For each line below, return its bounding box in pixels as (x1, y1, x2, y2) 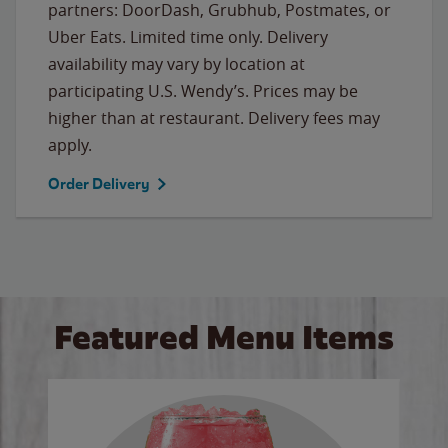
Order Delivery (48, 174, 150, 193)
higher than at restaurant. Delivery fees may (48, 106, 380, 129)
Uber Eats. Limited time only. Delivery (48, 25, 328, 48)
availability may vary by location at (48, 52, 305, 75)
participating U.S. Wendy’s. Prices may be (48, 79, 358, 102)
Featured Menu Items (54, 315, 394, 359)
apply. (48, 133, 92, 156)
